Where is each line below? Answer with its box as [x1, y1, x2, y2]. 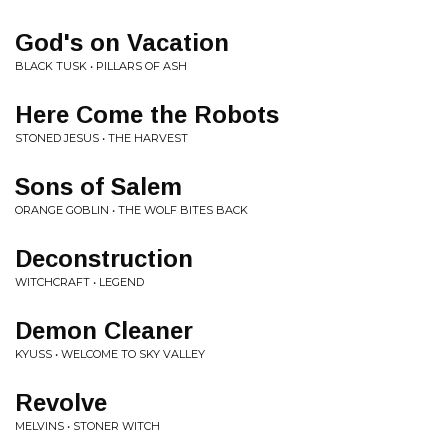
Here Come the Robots [15, 101, 279, 128]
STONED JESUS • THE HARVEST [15, 131, 188, 145]
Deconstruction [15, 245, 193, 272]
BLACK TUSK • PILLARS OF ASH [15, 59, 187, 73]
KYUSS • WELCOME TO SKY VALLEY [15, 347, 205, 361]
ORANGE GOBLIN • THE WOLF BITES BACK [15, 203, 248, 217]
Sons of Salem [15, 173, 182, 200]
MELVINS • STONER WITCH [15, 419, 160, 433]
